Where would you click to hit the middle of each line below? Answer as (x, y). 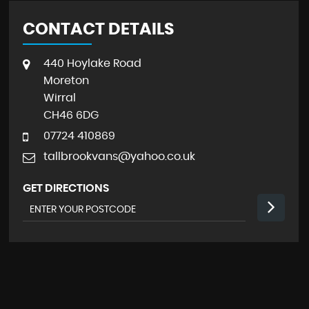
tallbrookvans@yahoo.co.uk (119, 157)
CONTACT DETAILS (98, 30)
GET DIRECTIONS (66, 188)
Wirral (59, 98)
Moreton (66, 81)
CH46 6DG (71, 115)
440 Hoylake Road (92, 63)
